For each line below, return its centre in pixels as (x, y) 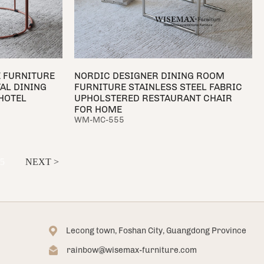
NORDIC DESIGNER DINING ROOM (149, 75)
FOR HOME (98, 109)
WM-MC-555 (99, 120)
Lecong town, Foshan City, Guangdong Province (156, 231)
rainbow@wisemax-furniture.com (132, 250)
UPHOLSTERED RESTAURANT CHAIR (153, 98)
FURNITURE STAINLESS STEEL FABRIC (158, 87)
